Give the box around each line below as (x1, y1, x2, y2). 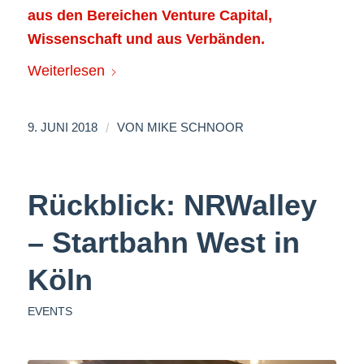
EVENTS (27, 304, 72, 318)
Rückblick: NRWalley (27, 188, 317, 222)
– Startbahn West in (27, 225, 300, 259)
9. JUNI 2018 (27, 120, 97, 134)
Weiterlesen (27, 62, 105, 79)
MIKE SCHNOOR (146, 120, 244, 134)
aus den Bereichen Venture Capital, (27, 7, 272, 24)
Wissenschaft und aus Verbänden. (27, 31, 265, 47)
